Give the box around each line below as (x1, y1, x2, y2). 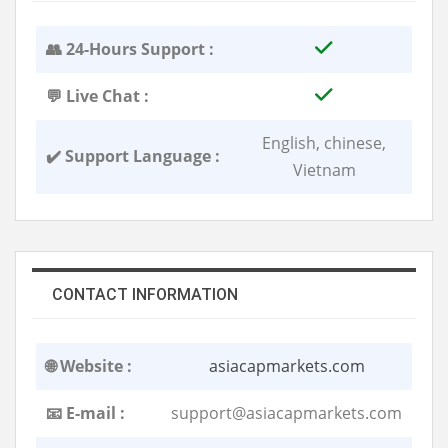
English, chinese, (262, 131, 386, 154)
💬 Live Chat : (46, 84, 149, 107)
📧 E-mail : (46, 401, 125, 424)
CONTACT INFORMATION (52, 284, 238, 304)
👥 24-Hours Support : (46, 37, 214, 60)
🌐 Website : (46, 354, 132, 377)
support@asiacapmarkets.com (171, 401, 402, 424)
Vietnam (292, 158, 356, 181)
